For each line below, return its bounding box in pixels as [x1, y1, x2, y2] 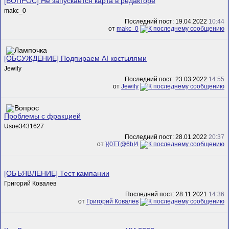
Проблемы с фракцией [4, 112, 81, 120]
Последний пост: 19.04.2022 [125, 18, 209, 26]
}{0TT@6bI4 [105, 141, 139, 148]
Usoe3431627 [4, 122, 44, 130]
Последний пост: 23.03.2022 [125, 76, 209, 83]
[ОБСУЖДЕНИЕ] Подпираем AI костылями [4, 54, 147, 62]
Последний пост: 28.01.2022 [125, 133, 209, 141]
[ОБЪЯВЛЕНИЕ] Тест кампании [4, 169, 109, 177]
